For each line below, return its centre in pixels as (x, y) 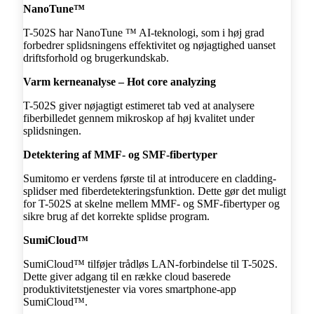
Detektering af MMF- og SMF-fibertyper (120, 154)
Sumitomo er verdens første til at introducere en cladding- (150, 178)
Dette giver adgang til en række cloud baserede (127, 276)
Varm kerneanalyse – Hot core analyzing (120, 81)
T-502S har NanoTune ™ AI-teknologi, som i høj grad (144, 32)
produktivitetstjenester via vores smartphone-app (130, 289)
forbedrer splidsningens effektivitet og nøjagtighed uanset (149, 45)
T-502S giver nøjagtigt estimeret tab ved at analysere (139, 105)
